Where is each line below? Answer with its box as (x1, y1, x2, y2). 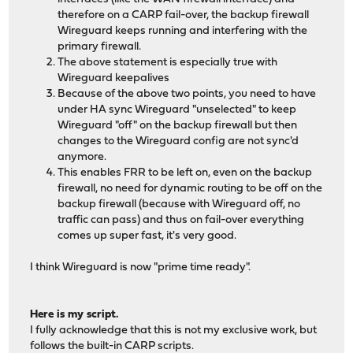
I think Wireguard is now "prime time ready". (30, 261, 251, 273)
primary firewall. (58, 40, 142, 53)
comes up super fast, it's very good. (58, 229, 237, 242)
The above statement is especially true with (58, 56, 278, 69)
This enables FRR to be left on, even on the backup (58, 166, 313, 179)
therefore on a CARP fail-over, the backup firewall (58, 9, 310, 21)
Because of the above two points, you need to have (58, 87, 317, 100)
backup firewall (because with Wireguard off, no (58, 198, 301, 210)
